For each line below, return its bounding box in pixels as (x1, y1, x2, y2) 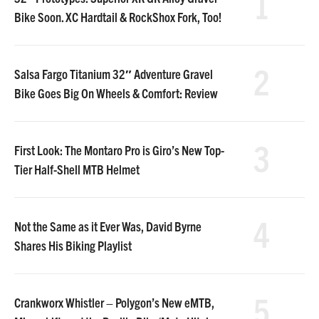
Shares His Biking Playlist (14, 237, 132, 253)
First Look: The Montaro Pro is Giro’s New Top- (14, 142, 224, 158)
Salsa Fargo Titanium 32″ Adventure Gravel (14, 66, 213, 82)
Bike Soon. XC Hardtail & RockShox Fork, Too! (14, 9, 221, 25)
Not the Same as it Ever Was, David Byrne (14, 218, 202, 234)
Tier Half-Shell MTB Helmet (14, 161, 140, 177)
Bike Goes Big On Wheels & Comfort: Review (14, 85, 218, 101)
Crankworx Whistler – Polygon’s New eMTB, (14, 294, 214, 310)
